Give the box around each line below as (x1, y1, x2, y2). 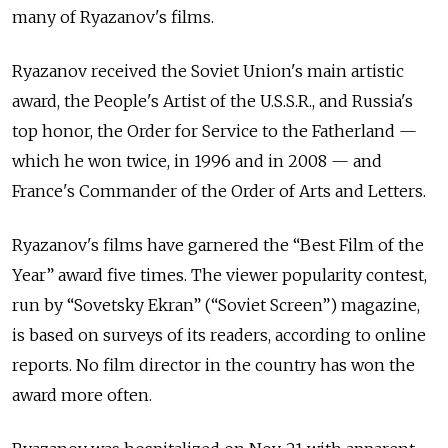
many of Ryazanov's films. (12, 7, 214, 28)
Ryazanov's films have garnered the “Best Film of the (12, 235, 424, 256)
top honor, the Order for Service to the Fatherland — (12, 121, 417, 142)
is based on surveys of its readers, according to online (12, 325, 426, 346)
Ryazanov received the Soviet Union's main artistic (12, 61, 404, 82)
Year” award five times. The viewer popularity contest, (12, 265, 427, 286)
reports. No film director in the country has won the (12, 355, 415, 376)
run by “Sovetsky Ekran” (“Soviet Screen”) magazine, (12, 295, 420, 316)
